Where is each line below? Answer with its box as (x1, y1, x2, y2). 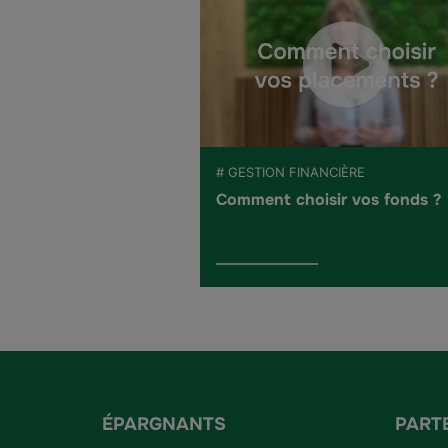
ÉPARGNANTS (102, 413, 226, 436)
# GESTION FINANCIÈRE (215, 164, 365, 181)
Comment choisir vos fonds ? (215, 189, 441, 211)
